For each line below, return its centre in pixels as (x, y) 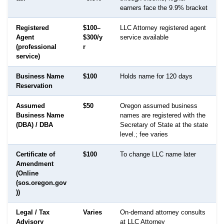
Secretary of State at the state (164, 124)
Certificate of (35, 154)
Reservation (34, 85)
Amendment (35, 163)
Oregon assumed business (159, 105)
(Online (27, 173)
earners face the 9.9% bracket (164, 7)
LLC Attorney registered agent (163, 27)
